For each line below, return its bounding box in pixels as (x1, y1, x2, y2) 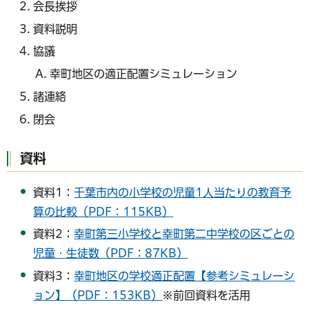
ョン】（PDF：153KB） (33, 290, 163, 301)
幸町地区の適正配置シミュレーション (50, 68, 238, 80)
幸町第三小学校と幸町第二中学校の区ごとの (74, 228, 295, 240)
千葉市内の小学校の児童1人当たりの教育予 (74, 186, 292, 198)
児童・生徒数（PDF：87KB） (33, 248, 188, 259)
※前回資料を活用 (162, 290, 251, 301)
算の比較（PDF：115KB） (33, 206, 174, 217)
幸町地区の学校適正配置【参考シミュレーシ (74, 270, 295, 282)
